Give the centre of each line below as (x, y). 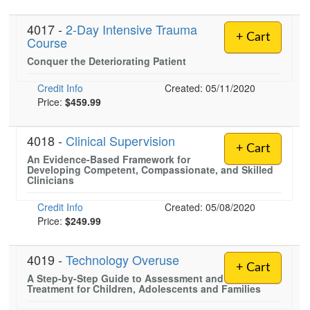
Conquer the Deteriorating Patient (107, 61)
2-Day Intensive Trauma (131, 29)
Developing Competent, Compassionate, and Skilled (150, 170)
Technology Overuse (122, 259)
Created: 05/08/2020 (210, 207)
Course (47, 42)
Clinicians (51, 180)
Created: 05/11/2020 (210, 88)
